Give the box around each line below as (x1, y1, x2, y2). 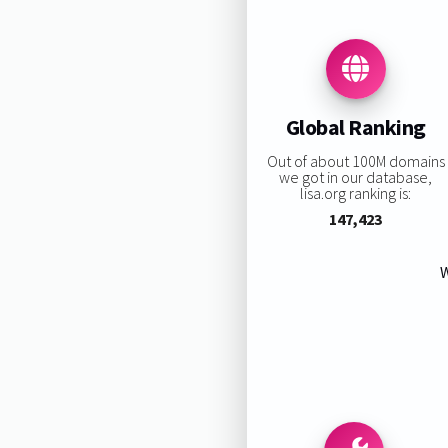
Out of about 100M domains (266, 150, 445, 171)
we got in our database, (279, 166, 433, 187)
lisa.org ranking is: (300, 182, 412, 203)
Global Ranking (285, 113, 426, 142)
